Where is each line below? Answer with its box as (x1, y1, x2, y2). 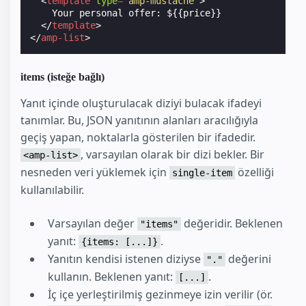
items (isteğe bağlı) (20, 70, 105, 83)
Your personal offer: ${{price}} (30, 8, 222, 19)
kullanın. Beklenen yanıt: (48, 269, 176, 285)
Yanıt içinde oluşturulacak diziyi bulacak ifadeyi (20, 96, 262, 111)
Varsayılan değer (48, 216, 137, 232)
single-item (172, 167, 232, 179)
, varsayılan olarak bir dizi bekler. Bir (81, 147, 264, 163)
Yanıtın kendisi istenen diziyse (48, 251, 204, 267)
